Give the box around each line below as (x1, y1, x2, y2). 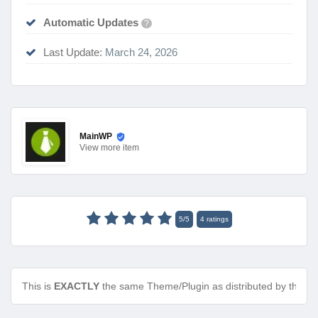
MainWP (79, 131, 112, 141)
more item (101, 143, 139, 153)
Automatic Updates (43, 16, 138, 29)
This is (22, 280, 54, 292)
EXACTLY (54, 280, 99, 292)
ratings (204, 215, 229, 224)
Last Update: (43, 46, 102, 59)
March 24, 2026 (102, 46, 177, 59)
